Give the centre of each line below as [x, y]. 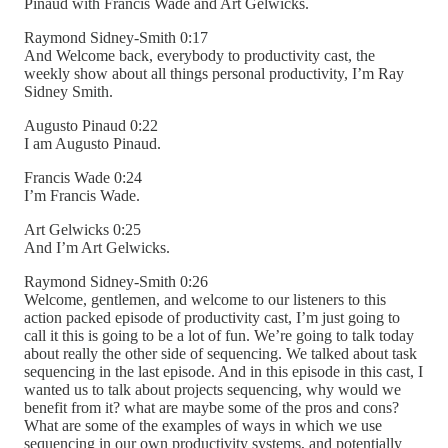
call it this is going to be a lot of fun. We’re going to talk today [219, 336]
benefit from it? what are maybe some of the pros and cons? [211, 408]
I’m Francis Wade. [82, 196]
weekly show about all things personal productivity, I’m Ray [214, 74]
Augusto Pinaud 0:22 [91, 126]
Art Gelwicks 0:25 [82, 230]
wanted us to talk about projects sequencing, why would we [212, 390]
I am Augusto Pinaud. [92, 144]
